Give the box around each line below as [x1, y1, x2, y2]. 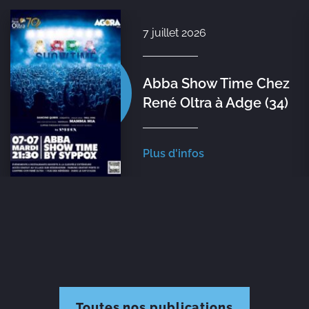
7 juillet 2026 [142, 26, 206, 39]
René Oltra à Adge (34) [142, 94, 288, 112]
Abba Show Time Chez [142, 75, 290, 92]
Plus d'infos [142, 146, 204, 160]
